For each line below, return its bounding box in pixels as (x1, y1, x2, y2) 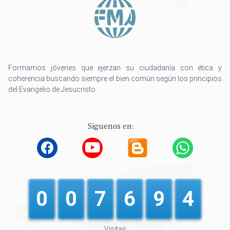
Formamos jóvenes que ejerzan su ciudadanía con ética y (8, 64, 222, 72)
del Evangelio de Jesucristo (8, 85, 95, 93)
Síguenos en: (88, 121, 134, 131)
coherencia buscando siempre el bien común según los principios (8, 74, 222, 83)
